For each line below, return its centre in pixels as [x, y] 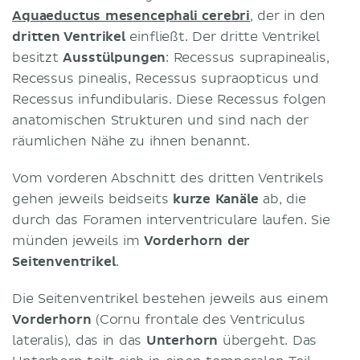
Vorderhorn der [197, 241]
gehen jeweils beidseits [92, 199]
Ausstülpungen [115, 57]
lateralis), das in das [79, 340]
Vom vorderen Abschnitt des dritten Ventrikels [168, 178]
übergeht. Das [268, 340]
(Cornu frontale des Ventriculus [198, 319]
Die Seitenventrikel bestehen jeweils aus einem [170, 299]
